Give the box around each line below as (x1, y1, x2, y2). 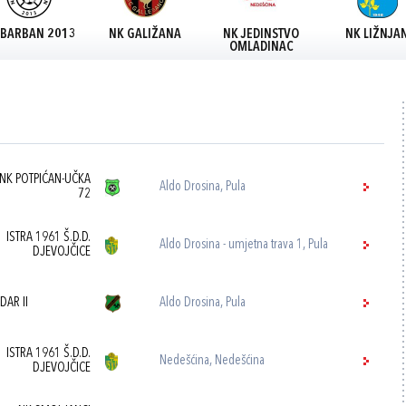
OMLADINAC (228, 41, 294, 54)
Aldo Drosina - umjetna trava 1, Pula (159, 238, 329, 252)
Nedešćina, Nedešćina (159, 354, 266, 368)
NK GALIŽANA (109, 28, 181, 42)
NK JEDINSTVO (223, 28, 299, 42)
